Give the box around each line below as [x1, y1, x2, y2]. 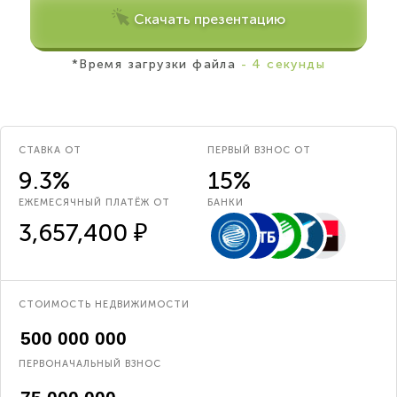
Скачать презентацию [134, 11, 285, 28]
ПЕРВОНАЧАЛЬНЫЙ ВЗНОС [19, 358, 161, 370]
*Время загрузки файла [71, 57, 237, 73]
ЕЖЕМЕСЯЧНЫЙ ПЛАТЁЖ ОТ [19, 197, 170, 209]
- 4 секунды [236, 57, 326, 73]
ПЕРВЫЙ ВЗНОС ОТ [207, 144, 311, 157]
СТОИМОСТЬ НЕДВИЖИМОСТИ [19, 299, 190, 311]
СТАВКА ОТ [19, 144, 82, 157]
